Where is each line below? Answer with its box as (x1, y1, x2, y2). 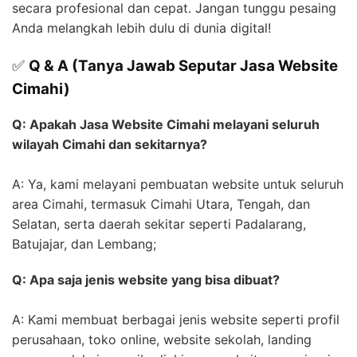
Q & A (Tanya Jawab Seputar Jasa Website (29, 56, 338, 75)
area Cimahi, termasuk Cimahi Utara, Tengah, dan (12, 196, 310, 213)
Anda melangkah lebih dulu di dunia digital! (12, 19, 271, 36)
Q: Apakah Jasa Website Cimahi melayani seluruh (12, 116, 320, 133)
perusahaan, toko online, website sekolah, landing (12, 331, 312, 348)
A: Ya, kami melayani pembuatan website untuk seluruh (12, 176, 343, 193)
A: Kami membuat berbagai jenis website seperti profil (12, 312, 339, 328)
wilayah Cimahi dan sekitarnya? (12, 136, 207, 153)
